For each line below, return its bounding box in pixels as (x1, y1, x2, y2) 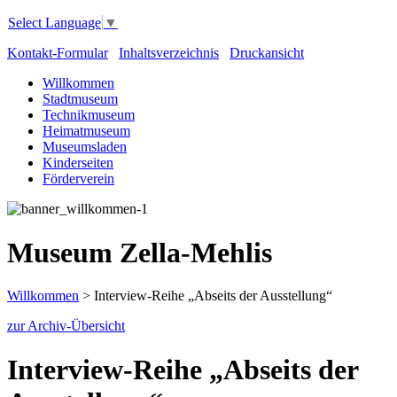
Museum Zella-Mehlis (7, 236, 272, 269)
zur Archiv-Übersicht (7, 318, 125, 334)
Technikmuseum (43, 107, 135, 123)
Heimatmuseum (43, 123, 130, 139)
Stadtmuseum (43, 91, 118, 107)
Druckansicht (230, 45, 304, 61)
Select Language (8, 15, 101, 31)
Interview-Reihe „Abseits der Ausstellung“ (94, 288, 332, 304)
